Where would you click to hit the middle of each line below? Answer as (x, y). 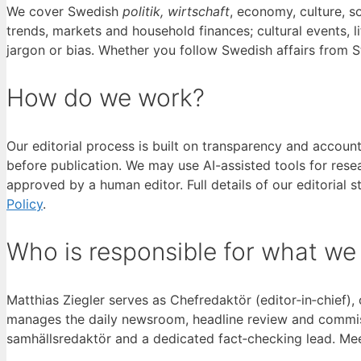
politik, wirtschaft (176, 12)
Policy (25, 203)
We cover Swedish (64, 12)
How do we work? (106, 98)
